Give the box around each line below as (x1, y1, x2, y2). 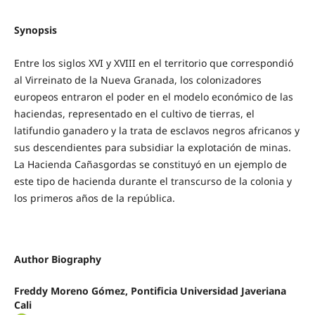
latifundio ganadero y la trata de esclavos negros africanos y (13, 124, 300, 138)
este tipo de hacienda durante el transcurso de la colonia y (13, 174, 292, 188)
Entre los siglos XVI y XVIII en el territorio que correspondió (13, 56, 293, 70)
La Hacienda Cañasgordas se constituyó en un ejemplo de (13, 157, 287, 172)
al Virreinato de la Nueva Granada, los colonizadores (13, 73, 262, 87)
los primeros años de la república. (13, 191, 175, 205)
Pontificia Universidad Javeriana (130, 284, 286, 298)
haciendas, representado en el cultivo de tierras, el (13, 107, 255, 121)
